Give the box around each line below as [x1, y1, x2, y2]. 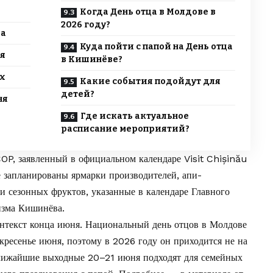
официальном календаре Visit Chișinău [79, 153, 247, 165]
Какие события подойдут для [79, 76, 221, 87]
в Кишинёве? [60, 54, 122, 65]
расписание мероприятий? [60, 124, 190, 135]
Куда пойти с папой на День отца [79, 41, 233, 52]
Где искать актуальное [80, 111, 189, 122]
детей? [60, 89, 94, 100]
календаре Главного [146, 186, 230, 198]
